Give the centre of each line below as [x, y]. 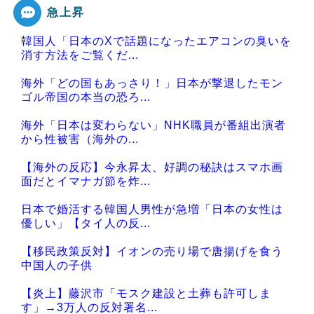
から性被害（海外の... [80, 139]
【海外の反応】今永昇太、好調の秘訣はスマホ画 [152, 168]
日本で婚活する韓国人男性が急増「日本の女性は [152, 210]
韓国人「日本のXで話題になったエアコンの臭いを [156, 41]
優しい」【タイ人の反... [86, 224]
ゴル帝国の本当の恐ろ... [86, 97]
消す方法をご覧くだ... [80, 55]
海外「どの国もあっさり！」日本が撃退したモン [152, 83]
